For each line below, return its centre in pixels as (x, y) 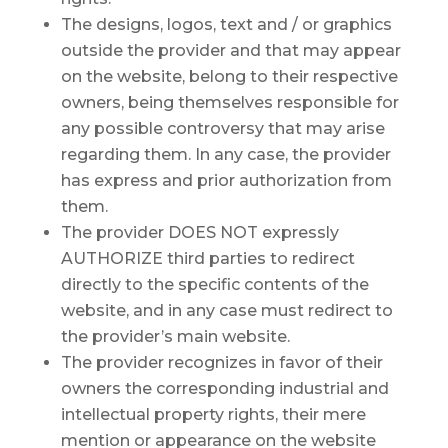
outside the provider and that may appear (230, 50)
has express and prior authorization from (226, 180)
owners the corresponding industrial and (224, 388)
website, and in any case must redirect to (226, 310)
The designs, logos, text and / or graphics (226, 24)
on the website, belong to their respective (229, 76)
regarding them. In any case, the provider (225, 154)
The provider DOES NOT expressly (199, 232)
